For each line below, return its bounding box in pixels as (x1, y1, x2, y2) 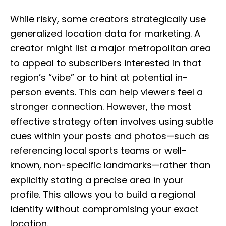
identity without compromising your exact (10, 203, 199, 215)
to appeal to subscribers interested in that (10, 56, 201, 69)
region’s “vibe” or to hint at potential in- (10, 71, 188, 84)
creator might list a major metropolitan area (10, 42, 211, 54)
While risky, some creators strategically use (10, 13, 206, 25)
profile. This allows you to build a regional (10, 188, 196, 201)
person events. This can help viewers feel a (10, 86, 203, 98)
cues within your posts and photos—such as (10, 130, 209, 142)
